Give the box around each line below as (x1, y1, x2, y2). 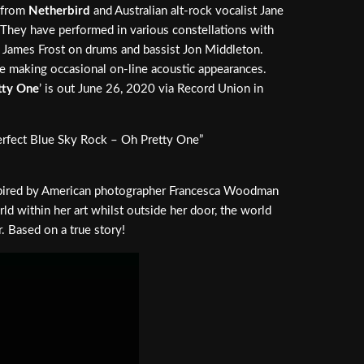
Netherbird (28, 4, 90, 17)
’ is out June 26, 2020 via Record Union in (39, 82, 263, 95)
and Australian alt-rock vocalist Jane (90, 4, 284, 17)
